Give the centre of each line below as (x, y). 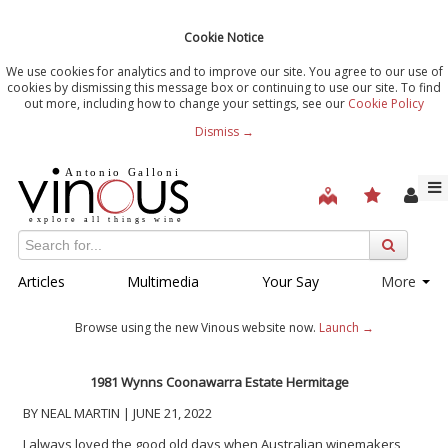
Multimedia (163, 281)
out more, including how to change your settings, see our (186, 103)
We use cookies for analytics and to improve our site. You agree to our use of (224, 71)
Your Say (290, 281)
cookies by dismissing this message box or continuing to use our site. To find (224, 87)
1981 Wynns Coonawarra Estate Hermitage (219, 381)
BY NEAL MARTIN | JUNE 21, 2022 (117, 412)
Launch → (346, 327)
